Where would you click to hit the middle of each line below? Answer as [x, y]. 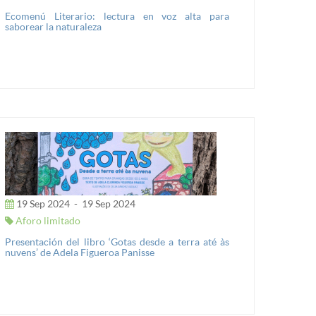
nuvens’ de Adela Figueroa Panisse [80, 252]
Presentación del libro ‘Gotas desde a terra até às [117, 242]
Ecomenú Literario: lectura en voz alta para [117, 16]
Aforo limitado [47, 220]
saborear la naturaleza [53, 26]
